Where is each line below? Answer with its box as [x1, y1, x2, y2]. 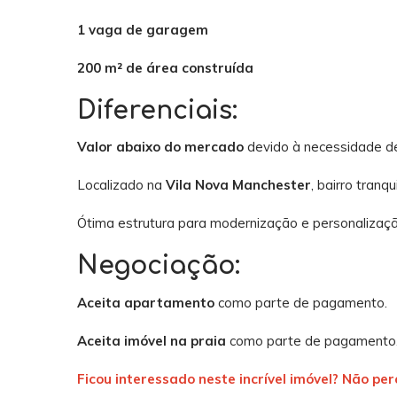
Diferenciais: [77, 96, 237, 125]
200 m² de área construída [77, 58, 253, 76]
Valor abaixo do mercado [77, 138, 244, 156]
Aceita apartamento [77, 293, 214, 311]
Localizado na [77, 176, 166, 194]
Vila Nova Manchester [166, 176, 311, 194]
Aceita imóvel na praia [77, 331, 226, 349]
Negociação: [77, 252, 240, 281]
